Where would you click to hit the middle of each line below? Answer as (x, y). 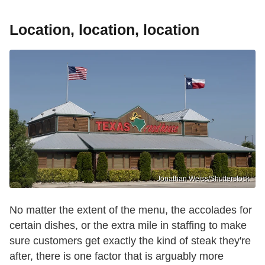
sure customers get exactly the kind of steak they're (130, 240)
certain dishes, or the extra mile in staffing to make (128, 225)
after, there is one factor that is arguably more (117, 256)
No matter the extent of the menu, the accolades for (131, 210)
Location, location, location (104, 29)
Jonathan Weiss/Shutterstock (203, 178)
